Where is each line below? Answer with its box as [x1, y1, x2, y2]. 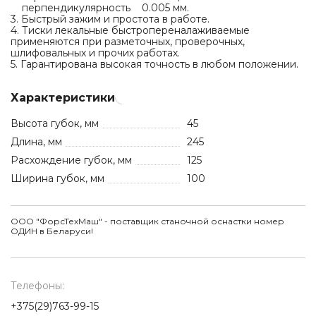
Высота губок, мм [11, 117, 99, 130]
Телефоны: [11, 279, 64, 292]
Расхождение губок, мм [11, 154, 132, 166]
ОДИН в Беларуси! [11, 226, 93, 236]
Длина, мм [11, 135, 62, 148]
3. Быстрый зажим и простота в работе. [11, 13, 209, 25]
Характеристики [11, 91, 115, 104]
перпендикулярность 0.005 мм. [11, 1, 189, 14]
